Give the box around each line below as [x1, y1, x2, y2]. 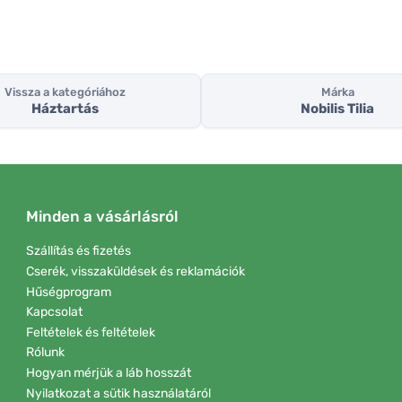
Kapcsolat [26, 304, 83, 320]
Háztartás [31, 100, 99, 118]
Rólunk [26, 345, 65, 361]
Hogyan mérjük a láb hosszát [26, 364, 191, 380]
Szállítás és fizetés [26, 243, 131, 259]
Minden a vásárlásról [26, 207, 179, 226]
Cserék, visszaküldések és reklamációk [26, 263, 245, 279]
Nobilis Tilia [301, 100, 374, 118]
